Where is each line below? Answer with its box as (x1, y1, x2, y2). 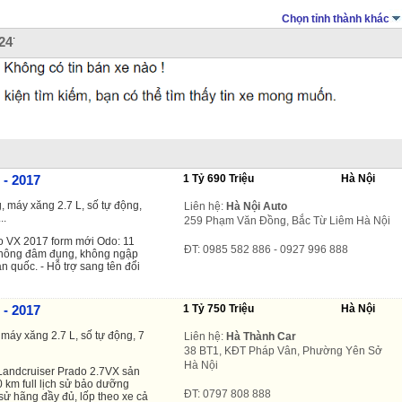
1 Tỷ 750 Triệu (183, 301, 254, 315)
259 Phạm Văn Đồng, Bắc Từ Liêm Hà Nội (184, 214, 390, 227)
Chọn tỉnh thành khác (282, 12, 389, 25)
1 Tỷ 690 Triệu (183, 171, 254, 185)
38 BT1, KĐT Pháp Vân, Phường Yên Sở (184, 344, 382, 357)
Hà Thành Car (226, 329, 296, 343)
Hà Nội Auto (226, 199, 287, 213)
